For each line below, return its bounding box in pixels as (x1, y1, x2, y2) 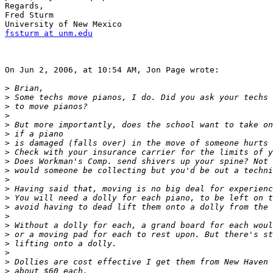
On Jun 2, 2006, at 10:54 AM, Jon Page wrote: (5, 65, 219, 75)
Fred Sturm (5, 10, 54, 20)
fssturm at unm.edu (5, 29, 93, 38)
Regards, (5, 1, 44, 11)
